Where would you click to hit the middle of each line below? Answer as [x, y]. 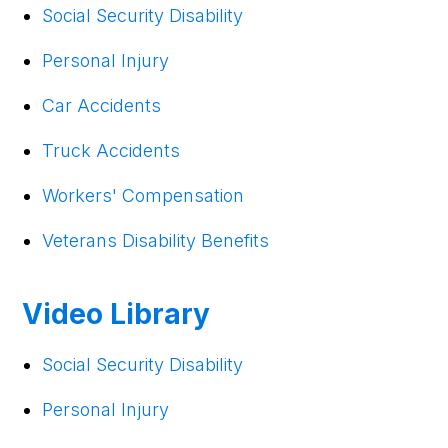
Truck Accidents [111, 150]
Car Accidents [102, 105]
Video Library [116, 313]
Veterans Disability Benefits [156, 240]
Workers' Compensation [143, 195]
